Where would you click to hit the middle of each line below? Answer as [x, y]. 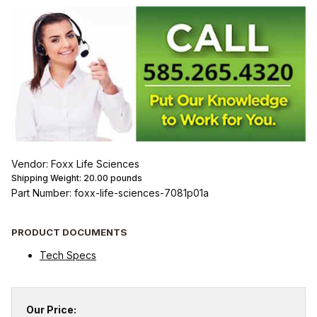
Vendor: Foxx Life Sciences [75, 164]
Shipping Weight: [47, 178]
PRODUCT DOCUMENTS [69, 232]
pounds [125, 178]
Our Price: [51, 309]
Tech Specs [68, 255]
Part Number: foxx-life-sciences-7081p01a [110, 193]
